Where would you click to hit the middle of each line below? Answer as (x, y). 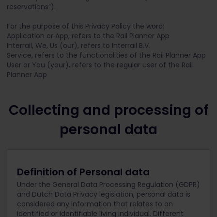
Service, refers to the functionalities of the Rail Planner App (107, 55)
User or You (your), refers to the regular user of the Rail (100, 65)
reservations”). (31, 7)
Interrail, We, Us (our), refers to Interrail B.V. (78, 46)
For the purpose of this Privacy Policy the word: (85, 26)
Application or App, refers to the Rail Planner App (88, 36)
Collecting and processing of (108, 110)
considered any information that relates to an (95, 204)
